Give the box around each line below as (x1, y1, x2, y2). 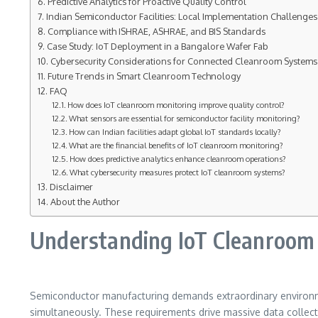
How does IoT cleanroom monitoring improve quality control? (67, 99, 285, 110)
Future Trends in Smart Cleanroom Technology (47, 70, 241, 82)
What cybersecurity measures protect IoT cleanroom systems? (70, 166, 286, 177)
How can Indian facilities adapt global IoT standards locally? (69, 126, 282, 137)
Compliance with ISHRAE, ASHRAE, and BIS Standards (47, 25, 265, 37)
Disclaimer (49, 180, 93, 192)
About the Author (50, 195, 120, 207)
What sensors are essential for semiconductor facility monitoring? (69, 112, 301, 124)
